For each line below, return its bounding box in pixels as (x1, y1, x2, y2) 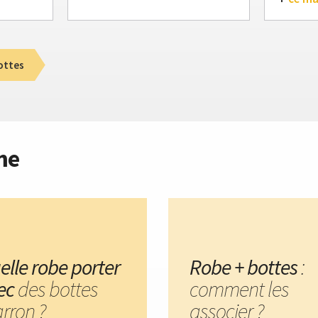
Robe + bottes (190, 253, 297, 281)
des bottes (18, 275, 98, 303)
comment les (190, 275, 289, 303)
